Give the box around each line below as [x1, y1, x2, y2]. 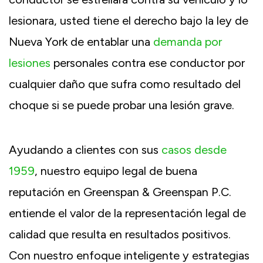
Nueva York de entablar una [9, 34, 153, 49]
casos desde [161, 142, 227, 157]
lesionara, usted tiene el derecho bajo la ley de [9, 13, 248, 28]
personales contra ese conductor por [50, 55, 245, 70]
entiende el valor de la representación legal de [9, 205, 246, 220]
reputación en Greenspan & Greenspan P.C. [9, 184, 231, 199]
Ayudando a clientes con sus [9, 142, 161, 157]
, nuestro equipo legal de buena [35, 163, 197, 178]
